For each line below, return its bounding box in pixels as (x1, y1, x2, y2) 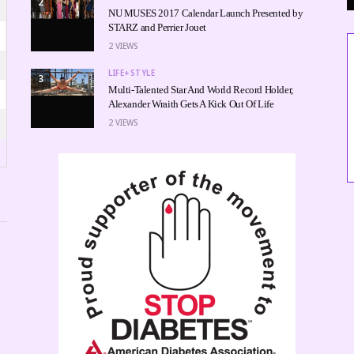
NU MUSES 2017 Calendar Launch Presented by (108, 6, 303, 19)
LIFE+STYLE (108, 66, 155, 78)
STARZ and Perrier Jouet (108, 21, 207, 33)
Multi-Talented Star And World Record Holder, (108, 83, 293, 96)
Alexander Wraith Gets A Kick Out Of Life (108, 97, 274, 110)
